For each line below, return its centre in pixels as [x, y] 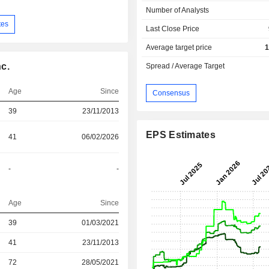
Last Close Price [173, 29]
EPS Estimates [181, 135]
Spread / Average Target [186, 66]
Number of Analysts [178, 11]
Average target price [179, 48]
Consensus [171, 93]
